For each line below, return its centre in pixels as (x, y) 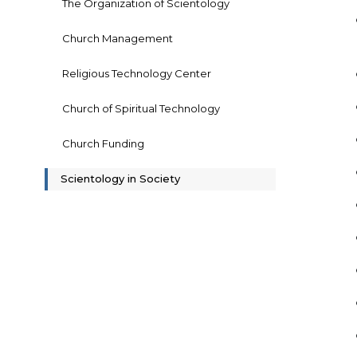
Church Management (118, 39)
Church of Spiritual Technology (141, 109)
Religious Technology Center (137, 74)
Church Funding (103, 144)
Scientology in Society (120, 179)
